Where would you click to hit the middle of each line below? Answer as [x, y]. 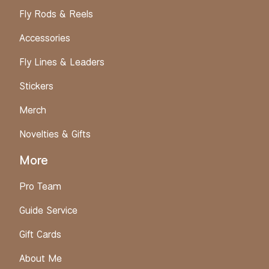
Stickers [36, 86]
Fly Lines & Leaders [62, 62]
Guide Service [48, 210]
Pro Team [40, 186]
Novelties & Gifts [55, 134]
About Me [41, 258]
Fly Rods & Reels [56, 14]
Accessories [45, 38]
